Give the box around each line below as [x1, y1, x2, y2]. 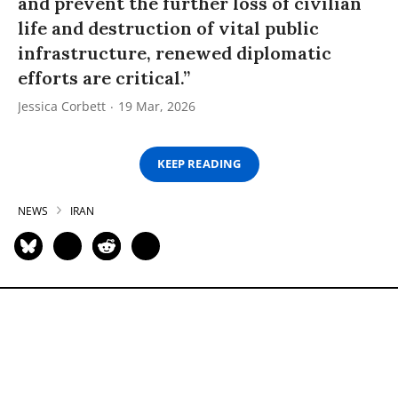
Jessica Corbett [18, 97, 106, 115]
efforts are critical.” [18, 66, 190, 89]
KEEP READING [157, 155, 241, 172]
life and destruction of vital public [18, 16, 319, 39]
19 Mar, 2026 [118, 97, 195, 115]
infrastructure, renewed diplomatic [18, 41, 331, 64]
